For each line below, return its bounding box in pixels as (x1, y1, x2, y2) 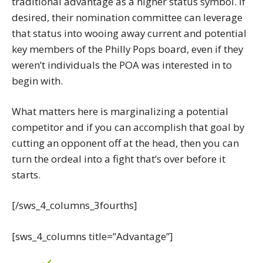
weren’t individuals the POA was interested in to (12, 58, 232, 72)
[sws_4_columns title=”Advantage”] (12, 229, 173, 243)
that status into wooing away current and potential (12, 26, 247, 40)
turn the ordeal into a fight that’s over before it (12, 152, 225, 166)
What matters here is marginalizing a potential (12, 104, 228, 118)
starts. (12, 168, 41, 181)
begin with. (12, 73, 63, 87)
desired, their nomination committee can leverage (12, 10, 242, 24)
